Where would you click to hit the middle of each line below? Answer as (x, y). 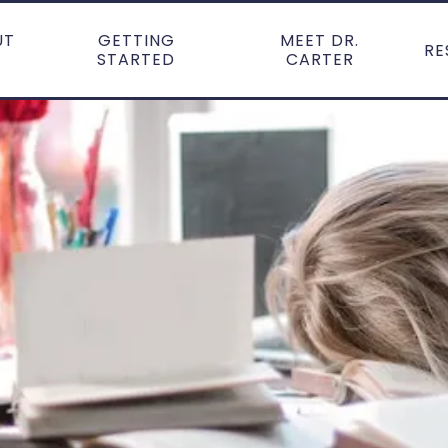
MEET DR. (320, 40)
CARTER (319, 59)
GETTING (136, 40)
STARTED (136, 59)
